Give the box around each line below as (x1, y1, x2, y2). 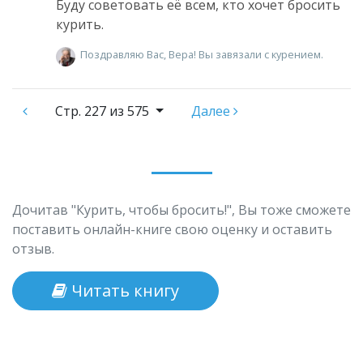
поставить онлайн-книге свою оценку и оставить (12, 220, 332, 239)
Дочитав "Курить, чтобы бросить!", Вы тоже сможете (12, 201, 351, 220)
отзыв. (12, 240, 54, 258)
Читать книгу (67, 280, 179, 302)
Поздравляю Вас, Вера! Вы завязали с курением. (80, 47, 323, 62)
